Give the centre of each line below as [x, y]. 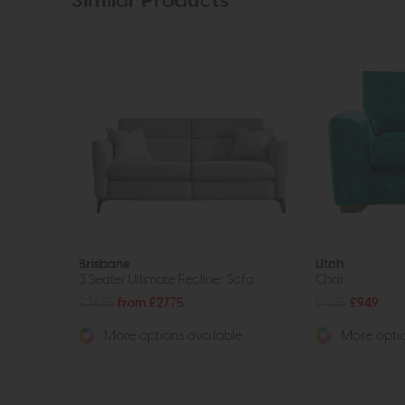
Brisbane [104, 265]
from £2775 [151, 304]
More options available [172, 336]
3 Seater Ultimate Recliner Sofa [166, 280]
